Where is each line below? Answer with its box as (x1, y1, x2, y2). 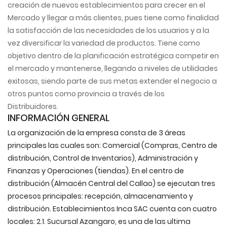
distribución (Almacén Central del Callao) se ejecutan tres (8, 178, 215, 188)
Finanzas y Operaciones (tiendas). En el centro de (8, 166, 184, 176)
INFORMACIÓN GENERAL (8, 111, 109, 124)
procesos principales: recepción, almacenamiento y (8, 191, 193, 201)
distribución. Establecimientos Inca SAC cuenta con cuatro (8, 204, 217, 214)
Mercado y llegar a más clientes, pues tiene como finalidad (8, 13, 219, 23)
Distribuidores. (8, 101, 61, 111)
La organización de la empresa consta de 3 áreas (8, 128, 185, 138)
